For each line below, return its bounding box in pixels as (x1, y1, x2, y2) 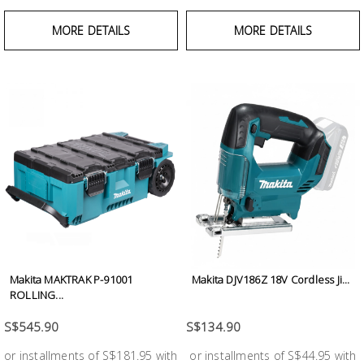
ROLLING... (10, 288, 63, 303)
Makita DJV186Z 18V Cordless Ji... (192, 272, 350, 288)
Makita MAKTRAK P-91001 (10, 272, 133, 288)
